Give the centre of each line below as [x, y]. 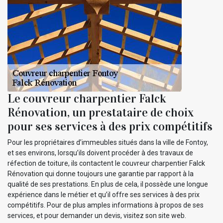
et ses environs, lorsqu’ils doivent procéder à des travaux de [100, 153]
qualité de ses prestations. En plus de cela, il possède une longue [108, 184]
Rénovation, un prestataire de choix [101, 113]
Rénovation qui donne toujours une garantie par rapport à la [101, 174]
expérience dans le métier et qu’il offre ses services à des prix [104, 195]
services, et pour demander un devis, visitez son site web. [97, 216]
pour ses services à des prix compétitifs [110, 127]
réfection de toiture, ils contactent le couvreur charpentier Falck [106, 164]
